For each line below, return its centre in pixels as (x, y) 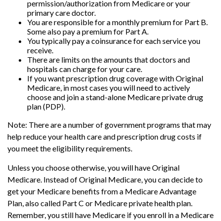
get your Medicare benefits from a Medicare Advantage (102, 191)
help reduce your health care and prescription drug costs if (105, 136)
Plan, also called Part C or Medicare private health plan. (100, 203)
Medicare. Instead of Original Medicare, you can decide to (105, 179)
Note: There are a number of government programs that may (109, 125)
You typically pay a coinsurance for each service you (114, 41)
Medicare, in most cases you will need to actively (109, 88)
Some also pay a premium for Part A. (88, 31)
